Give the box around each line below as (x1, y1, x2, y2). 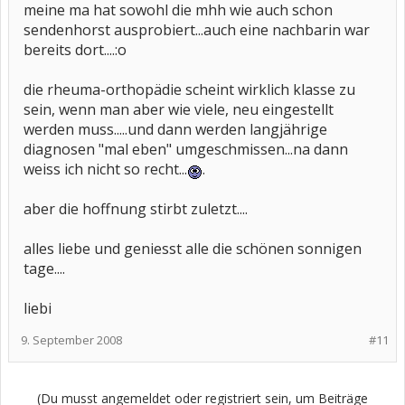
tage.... (24, 259, 65, 278)
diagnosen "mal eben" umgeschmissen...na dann (24, 139, 348, 159)
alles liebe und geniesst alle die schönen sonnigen (24, 239, 362, 259)
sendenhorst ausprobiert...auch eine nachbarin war (24, 20, 370, 40)
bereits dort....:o (24, 40, 127, 60)
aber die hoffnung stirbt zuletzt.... (24, 199, 248, 219)
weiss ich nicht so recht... (24, 159, 187, 179)
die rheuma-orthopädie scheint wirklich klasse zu (24, 80, 355, 99)
